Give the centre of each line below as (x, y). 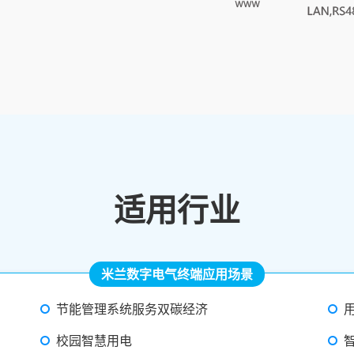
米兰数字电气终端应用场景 (177, 274)
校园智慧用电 (94, 340)
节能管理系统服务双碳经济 (132, 309)
